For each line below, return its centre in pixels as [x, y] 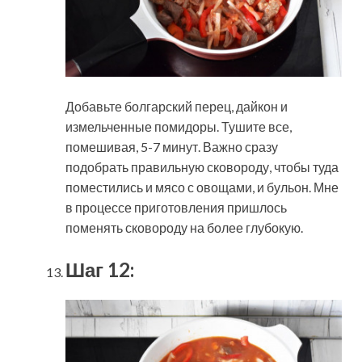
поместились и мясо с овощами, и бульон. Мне [202, 187]
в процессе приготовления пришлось [176, 208]
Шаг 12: [100, 270]
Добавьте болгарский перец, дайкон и [177, 107]
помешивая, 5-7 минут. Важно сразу [172, 147]
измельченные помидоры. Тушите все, [179, 127]
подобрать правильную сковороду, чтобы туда [202, 167]
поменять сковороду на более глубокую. [184, 228]
